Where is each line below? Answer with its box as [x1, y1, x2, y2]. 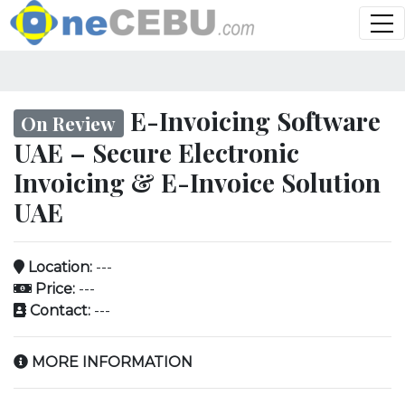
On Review [21, 109, 117, 136]
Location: [24, 259, 92, 277]
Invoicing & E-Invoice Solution [14, 165, 381, 200]
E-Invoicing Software [123, 103, 381, 137]
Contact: [26, 302, 90, 320]
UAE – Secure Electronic [14, 136, 299, 170]
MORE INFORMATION [28, 353, 193, 372]
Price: [32, 280, 75, 298]
